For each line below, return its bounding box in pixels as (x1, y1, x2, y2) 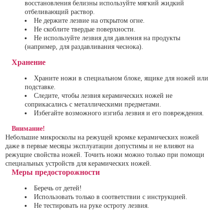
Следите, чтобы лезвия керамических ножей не (34, 92, 172, 100)
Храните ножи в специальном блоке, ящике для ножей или (34, 75, 208, 82)
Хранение (12, 58, 46, 67)
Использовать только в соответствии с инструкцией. (34, 193, 187, 201)
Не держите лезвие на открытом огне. (34, 17, 145, 25)
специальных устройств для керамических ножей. (5, 160, 152, 168)
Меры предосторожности (12, 168, 100, 177)
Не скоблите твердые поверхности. (34, 26, 136, 33)
